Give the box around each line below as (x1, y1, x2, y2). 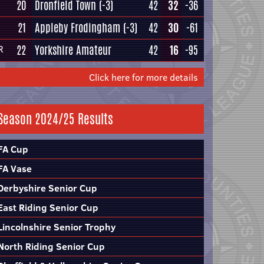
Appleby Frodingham (35, 19, 120, 36)
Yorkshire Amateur (35, 42, 111, 58)
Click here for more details (89, 71, 198, 84)
